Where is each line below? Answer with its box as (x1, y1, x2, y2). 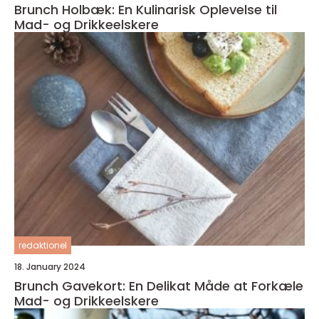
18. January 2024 (14, 261, 85, 273)
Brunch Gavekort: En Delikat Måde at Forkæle (14, 277, 303, 296)
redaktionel (19, 239, 67, 252)
